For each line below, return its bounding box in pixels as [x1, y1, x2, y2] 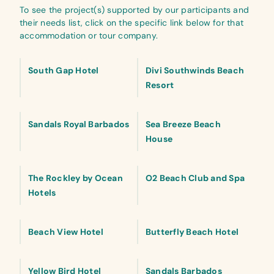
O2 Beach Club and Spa [146, 172, 245, 183]
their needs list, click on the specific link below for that [20, 17, 244, 28]
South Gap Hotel [28, 65, 99, 76]
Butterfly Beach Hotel [146, 226, 239, 237]
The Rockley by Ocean [28, 172, 123, 183]
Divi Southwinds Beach [146, 65, 245, 76]
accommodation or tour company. [20, 30, 158, 41]
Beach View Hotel [28, 226, 103, 237]
